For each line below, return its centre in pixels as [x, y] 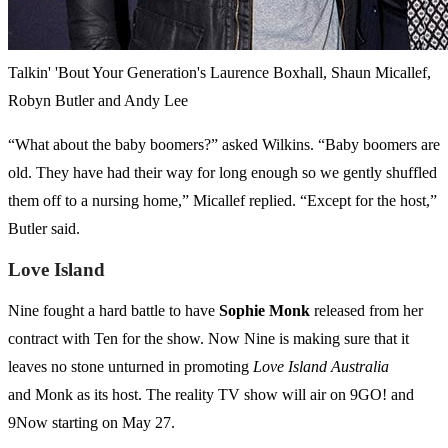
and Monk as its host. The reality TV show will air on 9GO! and [211, 395]
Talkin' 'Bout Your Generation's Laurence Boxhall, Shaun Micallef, [219, 73]
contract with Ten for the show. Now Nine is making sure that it [208, 339]
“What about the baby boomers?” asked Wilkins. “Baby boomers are [224, 145]
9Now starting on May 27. [91, 423]
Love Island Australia [321, 367]
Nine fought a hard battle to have [113, 311]
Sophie [242, 311]
